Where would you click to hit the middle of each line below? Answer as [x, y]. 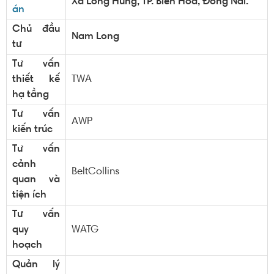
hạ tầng [31, 95]
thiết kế [36, 80]
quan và [36, 180]
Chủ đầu [36, 30]
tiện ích [31, 195]
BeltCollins [95, 172]
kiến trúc [32, 130]
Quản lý [36, 265]
